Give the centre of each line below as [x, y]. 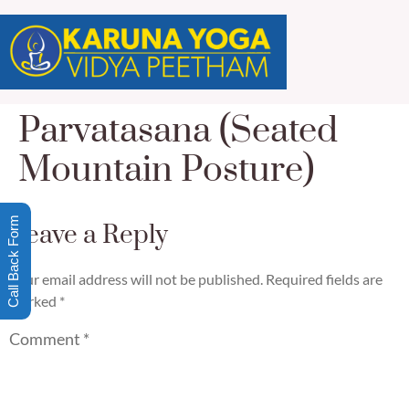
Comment [46, 338]
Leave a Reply [89, 236]
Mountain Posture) [166, 171]
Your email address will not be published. [136, 279]
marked [34, 301]
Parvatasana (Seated [178, 131]
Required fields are [324, 279]
